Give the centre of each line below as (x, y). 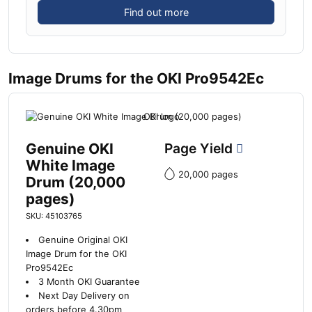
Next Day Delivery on (84, 296)
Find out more (156, 12)
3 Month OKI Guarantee (89, 282)
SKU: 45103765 (54, 216)
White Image (70, 166)
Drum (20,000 (76, 182)
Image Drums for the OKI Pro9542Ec (136, 78)
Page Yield (200, 149)
